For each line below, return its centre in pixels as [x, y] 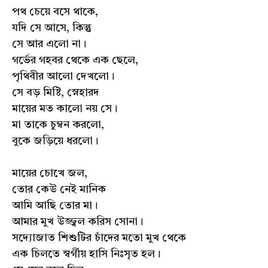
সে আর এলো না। [49, 44]
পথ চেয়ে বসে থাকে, [55, 12]
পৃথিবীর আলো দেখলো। [63, 77]
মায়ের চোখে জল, [50, 173]
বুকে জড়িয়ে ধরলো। [55, 141]
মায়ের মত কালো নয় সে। [65, 109]
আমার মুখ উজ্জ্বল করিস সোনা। [77, 222]
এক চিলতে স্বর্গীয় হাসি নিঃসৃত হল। [86, 254]
